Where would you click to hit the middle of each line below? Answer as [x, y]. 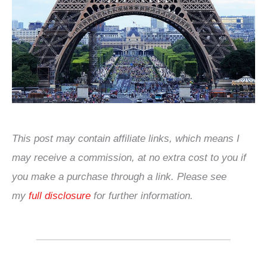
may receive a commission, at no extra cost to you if [129, 157]
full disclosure [60, 195]
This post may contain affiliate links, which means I [126, 138]
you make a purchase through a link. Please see [119, 176]
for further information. [142, 195]
